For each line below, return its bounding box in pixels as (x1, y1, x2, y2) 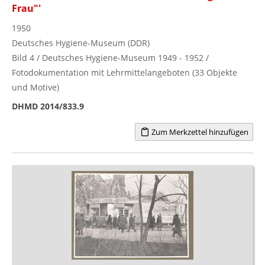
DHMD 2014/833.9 (12, 100, 84, 112)
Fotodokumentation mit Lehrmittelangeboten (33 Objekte (12, 66, 237, 78)
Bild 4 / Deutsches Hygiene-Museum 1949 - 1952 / (12, 51, 209, 63)
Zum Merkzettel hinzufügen (149, 126, 248, 137)
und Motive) (12, 81, 59, 93)
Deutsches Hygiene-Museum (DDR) (12, 37, 150, 49)
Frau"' (12, 1, 41, 15)
